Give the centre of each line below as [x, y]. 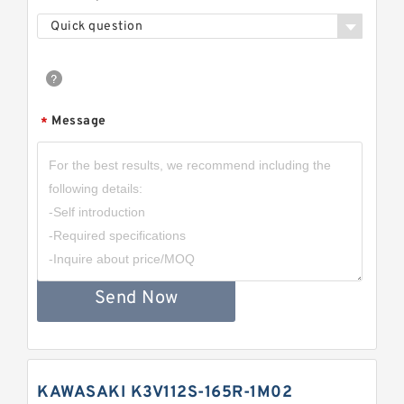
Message [79, 121]
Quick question [96, 27]
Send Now [136, 298]
